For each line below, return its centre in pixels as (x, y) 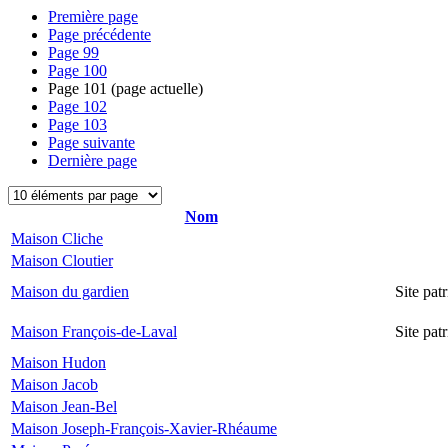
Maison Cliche (57, 238)
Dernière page (92, 160)
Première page (93, 16)
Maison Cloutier (62, 260)
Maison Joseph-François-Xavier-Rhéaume (144, 428)
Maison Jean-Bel (64, 406)
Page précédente (99, 34)
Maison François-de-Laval (94, 331)
